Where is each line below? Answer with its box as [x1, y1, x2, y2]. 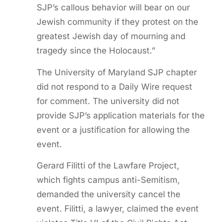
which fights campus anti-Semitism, [36, 175, 180, 185]
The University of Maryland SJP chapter [36, 67, 197, 77]
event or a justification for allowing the [36, 124, 190, 135]
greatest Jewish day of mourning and [36, 31, 185, 42]
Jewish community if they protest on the [36, 17, 198, 27]
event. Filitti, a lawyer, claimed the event [36, 204, 199, 214]
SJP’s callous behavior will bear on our [36, 2, 190, 13]
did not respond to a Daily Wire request [36, 81, 192, 92]
